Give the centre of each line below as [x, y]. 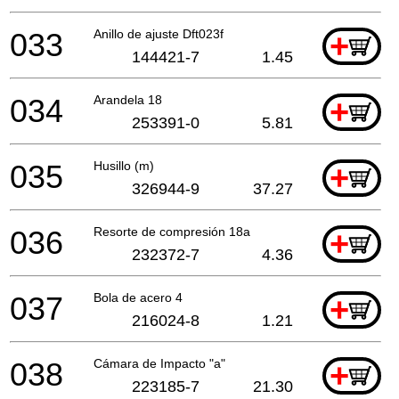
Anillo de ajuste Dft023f [159, 33]
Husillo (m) [124, 165]
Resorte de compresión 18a [172, 231]
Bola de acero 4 [138, 297]
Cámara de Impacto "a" [159, 363]
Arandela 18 [128, 99]
